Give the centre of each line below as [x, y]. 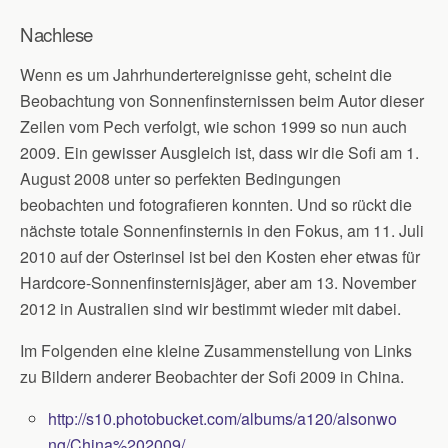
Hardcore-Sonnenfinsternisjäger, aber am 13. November [218, 282]
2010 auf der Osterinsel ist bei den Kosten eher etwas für [220, 256]
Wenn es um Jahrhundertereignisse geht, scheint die [206, 74]
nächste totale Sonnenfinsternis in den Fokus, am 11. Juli [222, 230]
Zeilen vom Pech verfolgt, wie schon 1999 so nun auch [213, 126]
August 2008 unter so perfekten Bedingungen [180, 178]
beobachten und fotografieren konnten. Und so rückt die [216, 204]
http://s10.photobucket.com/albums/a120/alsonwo [223, 418]
